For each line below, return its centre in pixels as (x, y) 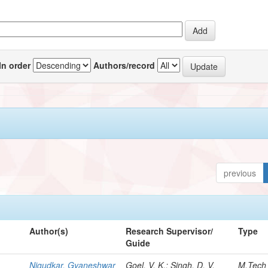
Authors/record (124, 65)
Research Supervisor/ (170, 231)
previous (240, 173)
